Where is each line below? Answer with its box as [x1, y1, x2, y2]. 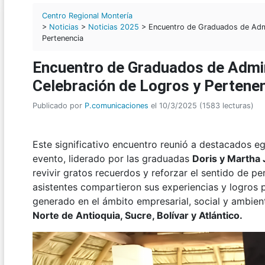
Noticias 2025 [88, 22, 139, 32]
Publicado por [33, 101, 85, 111]
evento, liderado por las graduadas [33, 153, 192, 165]
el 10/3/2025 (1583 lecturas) [148, 101, 254, 111]
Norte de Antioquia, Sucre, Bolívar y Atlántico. [33, 209, 243, 222]
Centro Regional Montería [42, 11, 132, 21]
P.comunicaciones [85, 101, 148, 111]
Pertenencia [42, 34, 83, 43]
